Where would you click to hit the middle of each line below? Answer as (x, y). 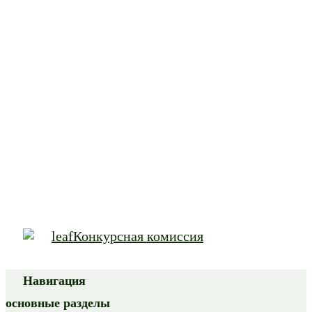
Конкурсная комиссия (138, 236)
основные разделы (58, 303)
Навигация (54, 281)
